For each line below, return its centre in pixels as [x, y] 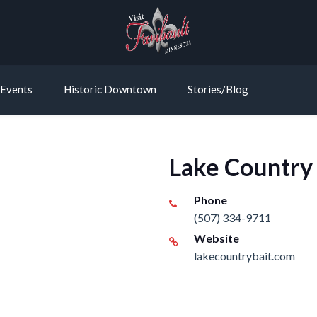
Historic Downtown [110, 89]
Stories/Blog [218, 89]
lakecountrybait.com [244, 256]
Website [216, 238]
